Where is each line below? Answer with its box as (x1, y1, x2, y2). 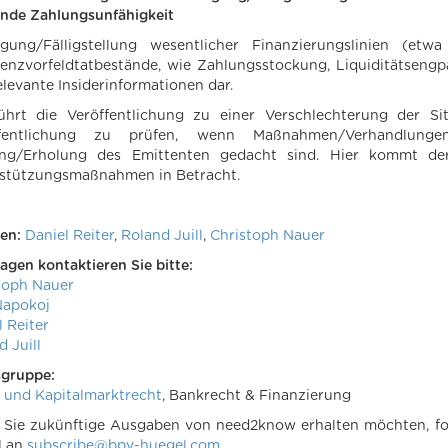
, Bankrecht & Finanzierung (162, 389, 351, 403)
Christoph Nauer (210, 229, 325, 243)
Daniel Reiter (25, 229, 114, 243)
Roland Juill (121, 229, 203, 243)
